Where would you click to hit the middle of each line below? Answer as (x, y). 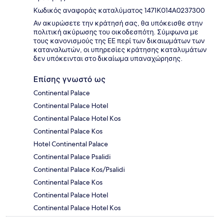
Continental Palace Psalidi (72, 157)
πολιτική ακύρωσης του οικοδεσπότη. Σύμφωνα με (116, 32)
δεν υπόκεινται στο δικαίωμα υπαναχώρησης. (108, 59)
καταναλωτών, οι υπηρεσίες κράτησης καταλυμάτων (120, 50)
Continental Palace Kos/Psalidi (79, 170)
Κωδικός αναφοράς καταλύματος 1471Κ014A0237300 (119, 11)
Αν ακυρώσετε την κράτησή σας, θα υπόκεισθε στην (118, 23)
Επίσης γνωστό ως (69, 80)
